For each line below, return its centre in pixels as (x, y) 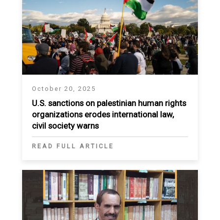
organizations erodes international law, (103, 115)
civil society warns (65, 126)
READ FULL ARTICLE (73, 146)
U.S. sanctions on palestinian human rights (109, 103)
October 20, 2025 (64, 89)
